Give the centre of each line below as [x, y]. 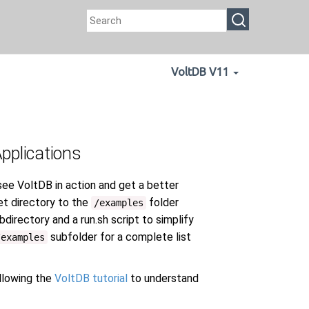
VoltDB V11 [200, 72]
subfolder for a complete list [119, 237]
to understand [163, 278]
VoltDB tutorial [90, 278]
